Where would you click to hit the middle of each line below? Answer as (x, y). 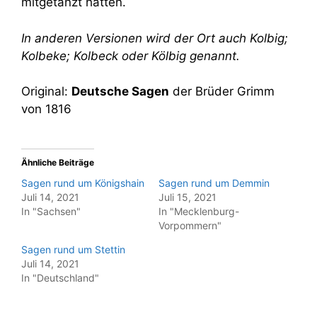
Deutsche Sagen (120, 92)
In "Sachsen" (51, 211)
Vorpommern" (190, 225)
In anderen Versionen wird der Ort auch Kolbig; (155, 38)
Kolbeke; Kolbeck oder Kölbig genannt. (131, 56)
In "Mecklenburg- (199, 211)
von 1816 (46, 109)
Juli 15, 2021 (188, 197)
